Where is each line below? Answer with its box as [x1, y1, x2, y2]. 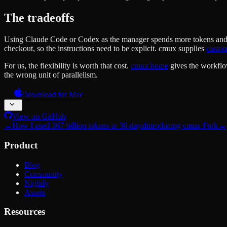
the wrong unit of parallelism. [4, 70, 98, 80]
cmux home [131, 61, 168, 70]
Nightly [24, 178, 49, 187]
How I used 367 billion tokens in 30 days [12, 121, 144, 130]
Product [4, 139, 37, 150]
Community [24, 169, 62, 178]
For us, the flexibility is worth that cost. [4, 61, 131, 70]
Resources [4, 206, 45, 217]
